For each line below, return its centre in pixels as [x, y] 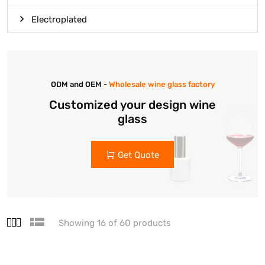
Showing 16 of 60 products [115, 223]
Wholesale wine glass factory [161, 85]
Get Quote [138, 155]
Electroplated [59, 20]
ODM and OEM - [80, 85]
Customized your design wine [132, 105]
